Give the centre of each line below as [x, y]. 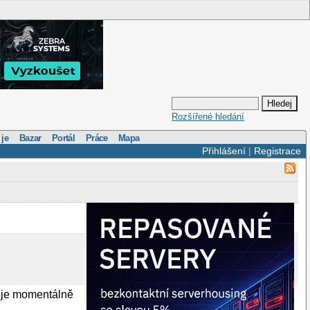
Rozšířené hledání [208, 117]
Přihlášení [224, 151]
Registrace [277, 151]
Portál [64, 138]
